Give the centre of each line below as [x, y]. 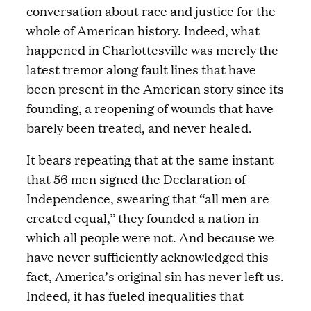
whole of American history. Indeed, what [143, 30]
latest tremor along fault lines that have [141, 69]
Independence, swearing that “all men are [148, 198]
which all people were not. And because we [150, 237]
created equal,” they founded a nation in [143, 217]
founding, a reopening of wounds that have [150, 108]
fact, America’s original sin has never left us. [155, 276]
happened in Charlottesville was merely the [152, 49]
